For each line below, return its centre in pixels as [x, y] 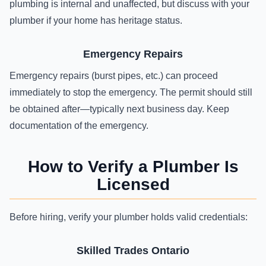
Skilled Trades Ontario [133, 251]
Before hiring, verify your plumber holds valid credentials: [129, 217]
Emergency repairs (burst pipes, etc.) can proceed [114, 76]
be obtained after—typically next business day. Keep [119, 109]
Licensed [133, 184]
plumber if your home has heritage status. [96, 20]
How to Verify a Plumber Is [133, 167]
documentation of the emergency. [79, 126]
